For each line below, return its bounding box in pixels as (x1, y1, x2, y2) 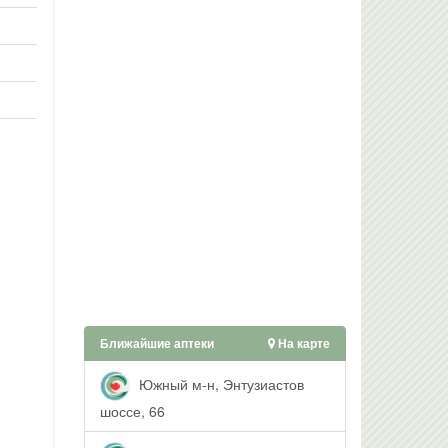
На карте (275, 334, 330, 352)
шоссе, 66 (99, 401, 165, 421)
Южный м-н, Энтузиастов (134, 373, 304, 394)
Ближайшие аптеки (99, 334, 214, 352)
